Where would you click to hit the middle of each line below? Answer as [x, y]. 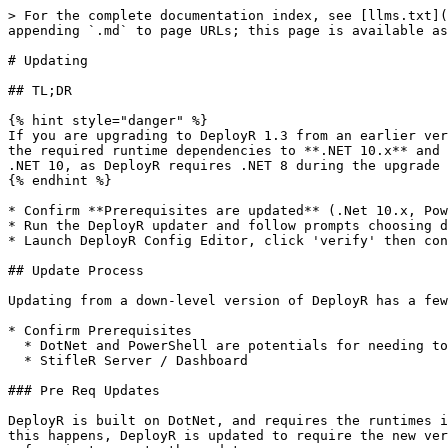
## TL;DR [40, 90]
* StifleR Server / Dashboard [16, 360]
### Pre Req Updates [84, 390]
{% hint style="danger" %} [108, 120]
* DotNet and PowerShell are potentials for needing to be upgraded [16, 345]
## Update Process [76, 270]
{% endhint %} [60, 180]
